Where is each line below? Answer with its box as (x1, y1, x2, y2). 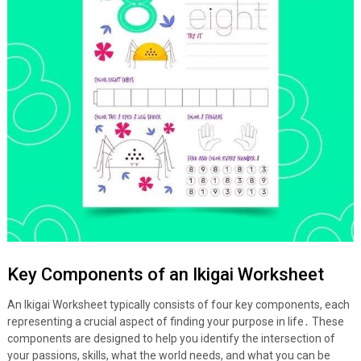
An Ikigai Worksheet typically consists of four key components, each (6, 298, 350, 312)
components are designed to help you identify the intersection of (6, 332, 335, 346)
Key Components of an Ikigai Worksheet (6, 264, 324, 285)
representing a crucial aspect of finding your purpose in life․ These (6, 315, 344, 329)
